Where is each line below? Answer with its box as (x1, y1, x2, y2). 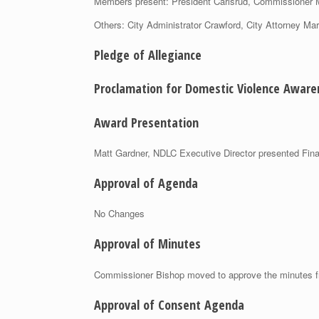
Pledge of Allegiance (94, 46, 202, 64)
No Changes (94, 206, 145, 221)
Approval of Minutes (94, 235, 201, 253)
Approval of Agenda (94, 174, 198, 192)
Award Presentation (94, 113, 199, 131)
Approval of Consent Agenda (94, 296, 244, 313)
